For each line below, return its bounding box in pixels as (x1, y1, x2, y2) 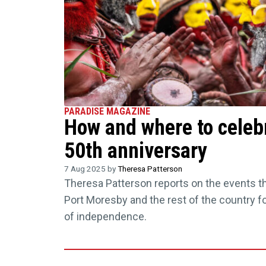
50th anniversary (64, 138, 207, 164)
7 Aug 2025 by (64, 164, 118, 174)
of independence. (64, 210, 147, 223)
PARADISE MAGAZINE (64, 106, 150, 118)
